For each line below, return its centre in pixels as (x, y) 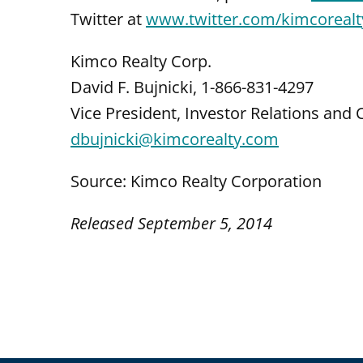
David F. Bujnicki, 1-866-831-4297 (192, 87)
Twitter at (108, 19)
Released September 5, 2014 (171, 223)
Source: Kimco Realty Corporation (196, 181)
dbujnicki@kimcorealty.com (175, 139)
